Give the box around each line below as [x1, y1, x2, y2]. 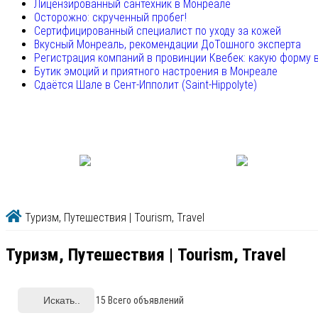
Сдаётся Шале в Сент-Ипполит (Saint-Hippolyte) [34, 78, 257, 92]
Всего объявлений [106, 294, 184, 306]
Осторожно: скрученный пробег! [34, 11, 187, 25]
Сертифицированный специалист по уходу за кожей [34, 24, 281, 38]
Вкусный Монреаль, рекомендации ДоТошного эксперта [34, 38, 301, 52]
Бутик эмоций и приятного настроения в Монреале [34, 65, 278, 79]
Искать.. [43, 294, 80, 306]
